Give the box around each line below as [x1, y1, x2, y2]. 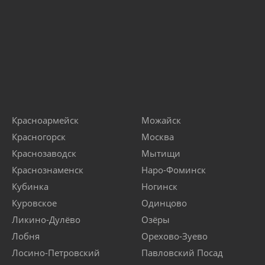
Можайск [141, 114, 181, 127]
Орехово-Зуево [141, 230, 208, 243]
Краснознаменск [12, 164, 83, 176]
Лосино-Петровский [12, 247, 100, 259]
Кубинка [12, 180, 49, 193]
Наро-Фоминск [141, 164, 206, 176]
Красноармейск [12, 114, 79, 127]
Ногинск [141, 180, 177, 193]
